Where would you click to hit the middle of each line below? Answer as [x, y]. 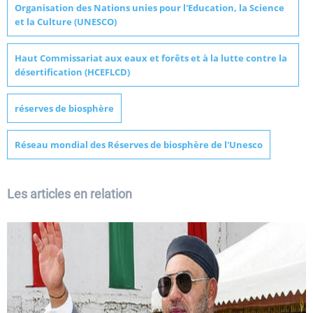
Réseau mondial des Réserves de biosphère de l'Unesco [139, 145]
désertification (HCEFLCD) [72, 72]
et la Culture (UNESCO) [66, 22]
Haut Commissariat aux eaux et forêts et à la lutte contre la [151, 58]
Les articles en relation [70, 194]
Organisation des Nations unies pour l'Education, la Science [150, 8]
